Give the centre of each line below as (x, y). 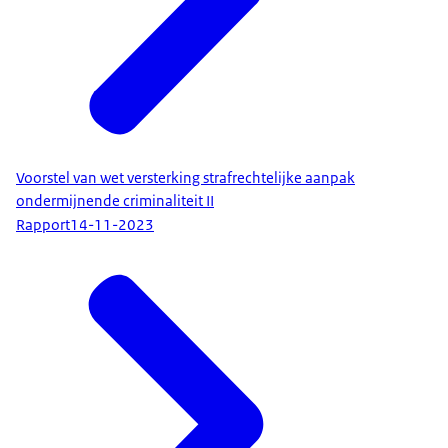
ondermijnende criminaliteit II (115, 200)
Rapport (43, 225)
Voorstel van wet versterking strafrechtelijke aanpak (185, 177)
